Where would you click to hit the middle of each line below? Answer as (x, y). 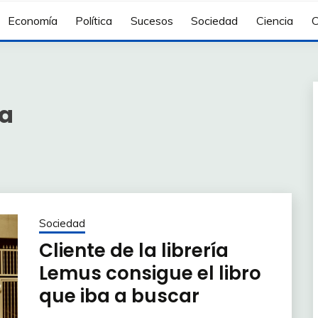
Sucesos (152, 21)
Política (94, 21)
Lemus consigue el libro (150, 273)
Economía (32, 21)
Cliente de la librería (133, 250)
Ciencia (274, 21)
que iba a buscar (119, 296)
